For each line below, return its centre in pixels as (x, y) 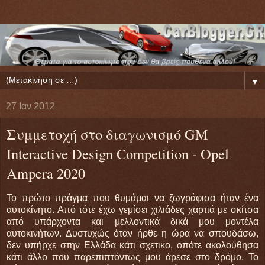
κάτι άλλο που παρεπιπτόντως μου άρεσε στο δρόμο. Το (132, 257)
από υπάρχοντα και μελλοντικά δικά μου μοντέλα (132, 221)
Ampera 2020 (46, 173)
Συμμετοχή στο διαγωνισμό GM (107, 134)
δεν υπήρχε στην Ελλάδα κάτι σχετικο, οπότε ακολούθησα (132, 245)
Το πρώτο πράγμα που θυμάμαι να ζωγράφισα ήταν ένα (132, 198)
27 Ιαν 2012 (30, 106)
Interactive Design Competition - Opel (118, 154)
